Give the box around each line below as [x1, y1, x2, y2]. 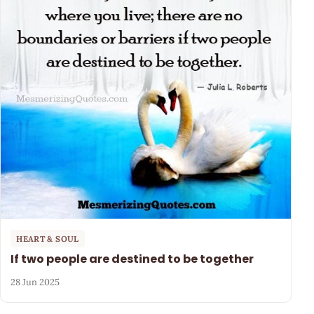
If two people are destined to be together [11, 250, 254, 267]
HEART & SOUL [16, 233, 79, 245]
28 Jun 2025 [11, 276, 60, 289]
